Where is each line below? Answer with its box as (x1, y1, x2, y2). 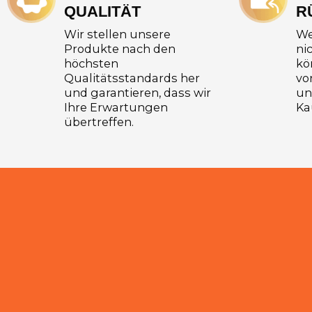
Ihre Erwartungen (63, 100, 168, 114)
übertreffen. (63, 114, 134, 129)
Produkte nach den (63, 41, 175, 56)
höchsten (63, 56, 118, 70)
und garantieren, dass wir (63, 85, 211, 100)
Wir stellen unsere (63, 26, 171, 41)
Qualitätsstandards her (63, 70, 200, 85)
